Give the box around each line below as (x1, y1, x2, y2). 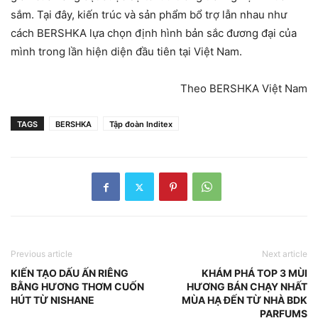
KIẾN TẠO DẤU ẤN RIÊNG (11, 267, 128, 280)
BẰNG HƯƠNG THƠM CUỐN (11, 280, 144, 293)
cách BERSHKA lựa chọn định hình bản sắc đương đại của (11, 26, 297, 40)
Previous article (11, 248, 72, 260)
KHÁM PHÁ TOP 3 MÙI (202, 267, 307, 280)
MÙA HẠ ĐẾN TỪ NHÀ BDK (182, 294, 307, 307)
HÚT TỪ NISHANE (11, 294, 94, 307)
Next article (262, 248, 307, 260)
